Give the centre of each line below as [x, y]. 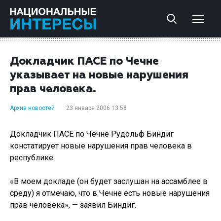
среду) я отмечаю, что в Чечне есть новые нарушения [110, 193]
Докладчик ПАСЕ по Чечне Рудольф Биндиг [92, 134]
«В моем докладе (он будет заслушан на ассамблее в [109, 181]
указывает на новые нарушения [99, 75]
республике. [32, 158]
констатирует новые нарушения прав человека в [101, 146]
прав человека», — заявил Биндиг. [73, 205]
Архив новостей [32, 108]
